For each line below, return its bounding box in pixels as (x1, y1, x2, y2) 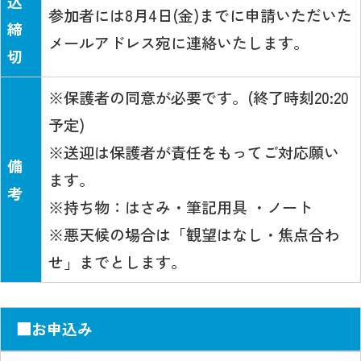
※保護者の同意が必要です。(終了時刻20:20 (48, 85, 350, 109)
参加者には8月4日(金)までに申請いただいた (48, 3, 353, 27)
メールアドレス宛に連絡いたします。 (48, 31, 309, 54)
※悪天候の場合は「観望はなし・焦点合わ (48, 222, 340, 246)
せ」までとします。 (48, 250, 187, 273)
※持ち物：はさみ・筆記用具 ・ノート (48, 195, 313, 218)
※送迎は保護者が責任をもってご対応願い (48, 140, 340, 164)
